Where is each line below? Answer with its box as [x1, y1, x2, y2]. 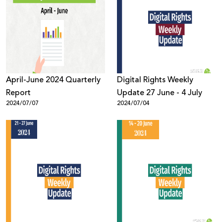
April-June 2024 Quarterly [6, 74, 101, 86]
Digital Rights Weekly [117, 74, 193, 86]
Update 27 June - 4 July [157, 87, 202, 99]
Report [6, 87, 31, 99]
